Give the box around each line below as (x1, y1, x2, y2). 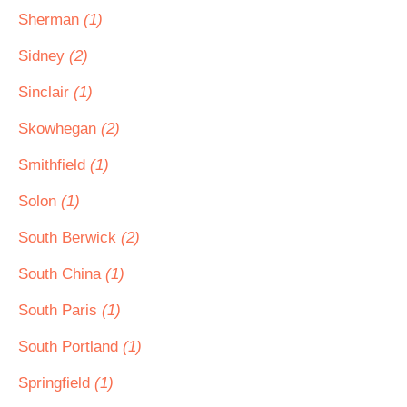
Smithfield (18, 156, 90, 174)
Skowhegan (18, 120, 101, 137)
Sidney (18, 47, 69, 65)
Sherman (18, 11, 84, 28)
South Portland (18, 338, 123, 355)
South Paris (18, 302, 102, 319)
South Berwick (18, 229, 121, 246)
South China (18, 265, 105, 283)
